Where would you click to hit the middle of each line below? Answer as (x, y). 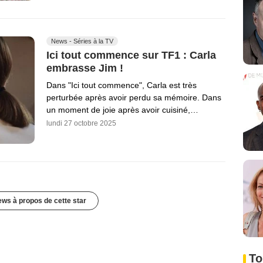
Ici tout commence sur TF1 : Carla (131, 55)
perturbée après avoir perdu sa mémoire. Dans (134, 97)
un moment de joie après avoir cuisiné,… (122, 109)
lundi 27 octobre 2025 (81, 123)
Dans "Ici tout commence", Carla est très (122, 85)
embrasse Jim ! (85, 68)
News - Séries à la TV (82, 41)
